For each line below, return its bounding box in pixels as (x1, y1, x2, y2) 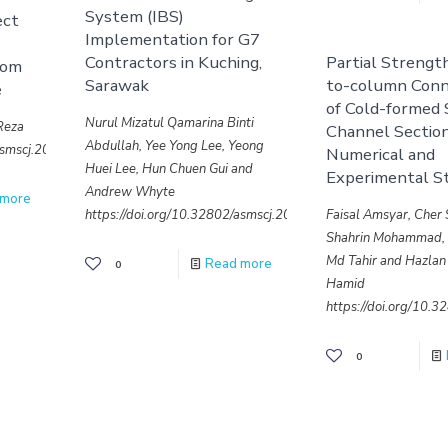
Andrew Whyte (85, 183, 176, 201)
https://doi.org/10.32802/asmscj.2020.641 (85, 206, 335, 224)
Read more (204, 255, 272, 273)
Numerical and (326, 143, 436, 166)
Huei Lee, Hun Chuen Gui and (85, 160, 254, 178)
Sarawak (85, 74, 150, 97)
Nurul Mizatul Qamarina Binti (85, 114, 255, 132)
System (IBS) (85, 5, 185, 28)
